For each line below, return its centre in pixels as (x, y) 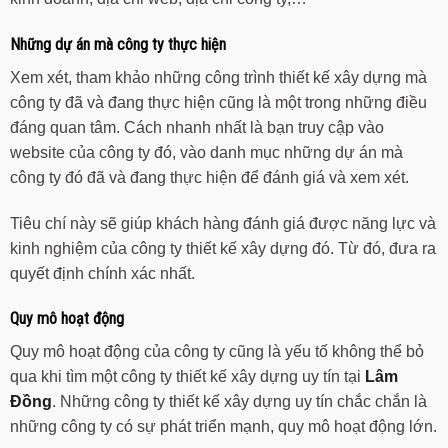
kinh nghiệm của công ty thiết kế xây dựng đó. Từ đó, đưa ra (223, 248)
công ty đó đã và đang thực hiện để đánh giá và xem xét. (209, 177)
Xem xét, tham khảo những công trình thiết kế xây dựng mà (218, 77)
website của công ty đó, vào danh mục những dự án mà (206, 152)
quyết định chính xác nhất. (102, 273)
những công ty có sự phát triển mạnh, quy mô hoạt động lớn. (223, 427)
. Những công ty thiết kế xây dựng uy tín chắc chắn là (239, 402)
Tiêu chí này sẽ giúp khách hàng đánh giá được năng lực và (223, 223)
